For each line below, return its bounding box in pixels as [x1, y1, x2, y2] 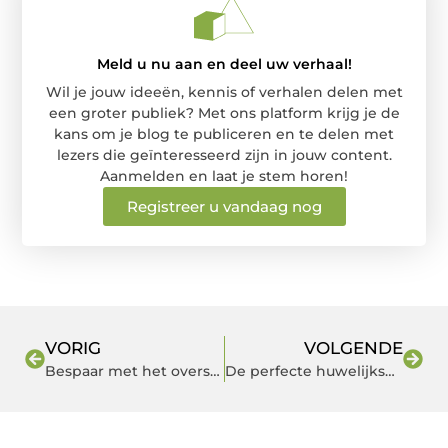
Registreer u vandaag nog [126, 196, 322, 216]
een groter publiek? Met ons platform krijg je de [48, 103, 400, 122]
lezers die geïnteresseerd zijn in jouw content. [56, 145, 392, 164]
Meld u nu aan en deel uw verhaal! [96, 54, 352, 73]
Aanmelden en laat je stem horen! [100, 166, 348, 185]
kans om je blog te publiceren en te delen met [54, 124, 394, 143]
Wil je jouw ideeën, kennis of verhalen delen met [45, 82, 403, 101]
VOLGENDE [304, 337, 403, 358]
